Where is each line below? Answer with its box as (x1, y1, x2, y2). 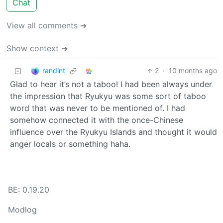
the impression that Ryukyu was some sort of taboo (10, 91, 206, 102)
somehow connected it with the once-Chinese (10, 115, 183, 125)
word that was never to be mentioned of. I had (10, 103, 185, 113)
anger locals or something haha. (10, 139, 130, 149)
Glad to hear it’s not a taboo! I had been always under (10, 79, 212, 90)
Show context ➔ (6, 43, 68, 54)
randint (42, 66, 65, 75)
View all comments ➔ (6, 20, 87, 31)
